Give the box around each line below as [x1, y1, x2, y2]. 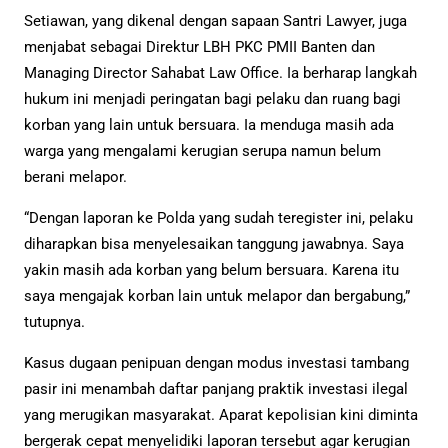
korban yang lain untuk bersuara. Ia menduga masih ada [24, 115, 394, 134]
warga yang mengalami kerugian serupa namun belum [24, 141, 381, 160]
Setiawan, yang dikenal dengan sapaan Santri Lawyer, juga [24, 11, 407, 30]
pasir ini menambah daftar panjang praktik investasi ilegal [24, 379, 408, 398]
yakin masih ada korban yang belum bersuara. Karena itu [24, 260, 399, 279]
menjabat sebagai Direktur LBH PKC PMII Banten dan [24, 37, 375, 56]
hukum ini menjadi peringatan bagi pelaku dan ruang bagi [24, 89, 401, 108]
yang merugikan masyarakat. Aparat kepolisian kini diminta [24, 405, 418, 424]
